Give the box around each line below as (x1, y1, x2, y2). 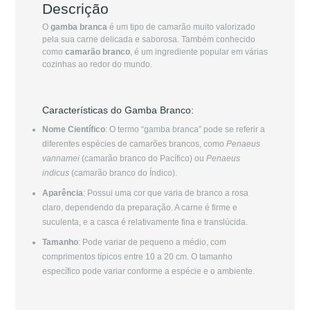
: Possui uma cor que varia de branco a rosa (82, 188, 248, 199)
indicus (42, 168, 69, 179)
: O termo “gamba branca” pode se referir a (104, 125, 265, 135)
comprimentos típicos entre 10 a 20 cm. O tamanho (42, 252, 232, 262)
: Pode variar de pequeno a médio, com (77, 237, 226, 248)
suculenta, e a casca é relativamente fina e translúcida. (42, 217, 248, 228)
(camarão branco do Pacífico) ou (79, 154, 206, 164)
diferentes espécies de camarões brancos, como (42, 139, 226, 149)
